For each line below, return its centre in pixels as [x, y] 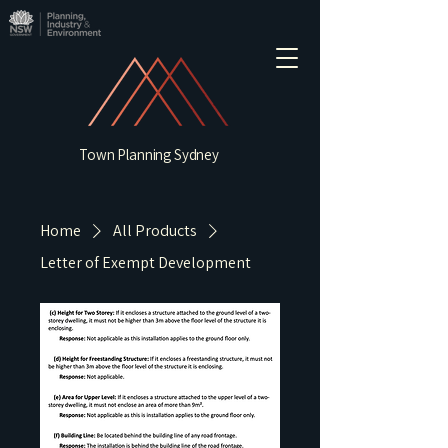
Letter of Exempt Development [145, 262]
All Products [155, 230]
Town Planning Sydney [149, 154]
